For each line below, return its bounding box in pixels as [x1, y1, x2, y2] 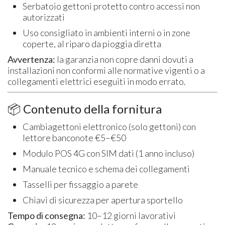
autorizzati [23, 11, 65, 23]
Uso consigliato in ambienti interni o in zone [23, 27, 191, 38]
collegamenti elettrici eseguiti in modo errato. [8, 75, 186, 87]
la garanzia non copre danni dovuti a [55, 53, 194, 65]
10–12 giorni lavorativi [85, 209, 176, 221]
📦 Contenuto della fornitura [8, 101, 162, 116]
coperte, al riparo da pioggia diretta [23, 38, 162, 49]
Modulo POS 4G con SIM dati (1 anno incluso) [23, 147, 195, 159]
